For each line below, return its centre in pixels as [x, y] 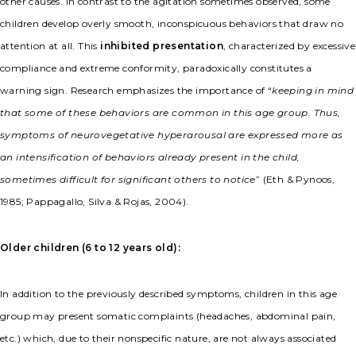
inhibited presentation [162, 46]
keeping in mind [313, 91]
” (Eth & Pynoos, [295, 180]
